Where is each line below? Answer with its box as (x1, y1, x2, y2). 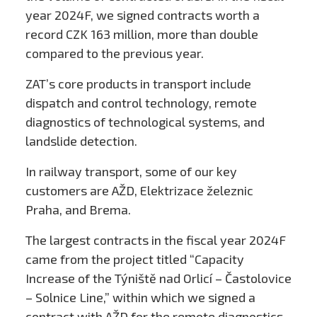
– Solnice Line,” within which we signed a (25, 289, 255, 306)
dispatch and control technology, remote (25, 95, 257, 111)
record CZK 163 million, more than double (25, 26, 258, 42)
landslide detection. (25, 133, 137, 149)
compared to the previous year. (25, 45, 204, 62)
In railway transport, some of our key (25, 163, 237, 180)
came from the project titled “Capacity (25, 251, 244, 267)
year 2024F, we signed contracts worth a (25, 7, 260, 23)
